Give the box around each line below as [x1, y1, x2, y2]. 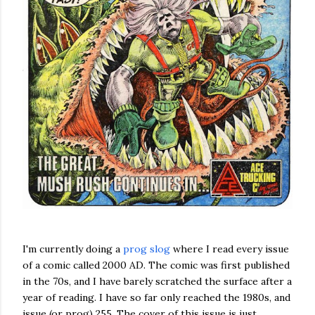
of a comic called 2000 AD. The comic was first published [22, 259, 290, 272]
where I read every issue [170, 243, 289, 256]
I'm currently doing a [22, 243, 123, 256]
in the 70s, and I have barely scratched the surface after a [22, 275, 292, 288]
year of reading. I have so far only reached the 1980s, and [22, 291, 290, 304]
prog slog [123, 243, 170, 256]
